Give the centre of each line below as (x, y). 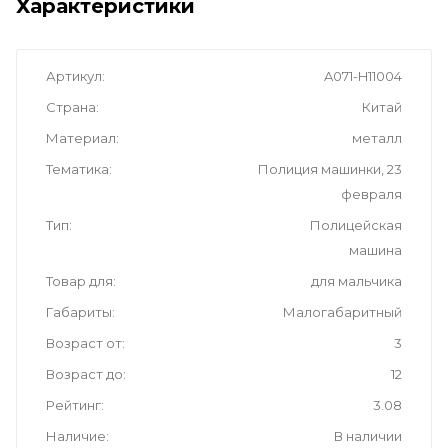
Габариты (79, 311)
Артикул (74, 75)
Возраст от (84, 342)
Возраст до (84, 373)
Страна (71, 106)
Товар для (79, 280)
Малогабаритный (342, 311)
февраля (371, 193)
